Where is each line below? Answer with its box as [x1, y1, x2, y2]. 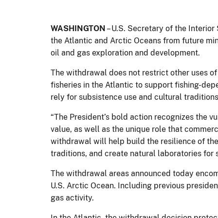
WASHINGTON [51, 23, 106, 33]
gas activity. [51, 193, 94, 202]
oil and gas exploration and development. [51, 48, 202, 57]
